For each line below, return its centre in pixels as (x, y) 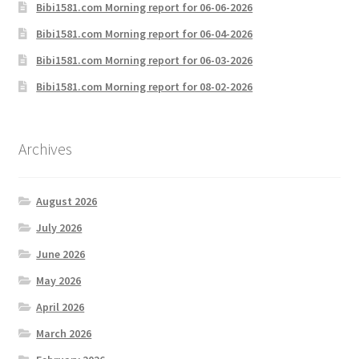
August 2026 (67, 202)
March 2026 (64, 334)
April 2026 (61, 307)
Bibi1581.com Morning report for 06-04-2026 (145, 33)
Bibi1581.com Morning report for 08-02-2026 (145, 86)
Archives (45, 148)
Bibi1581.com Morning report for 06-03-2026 (145, 60)
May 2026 (59, 281)
